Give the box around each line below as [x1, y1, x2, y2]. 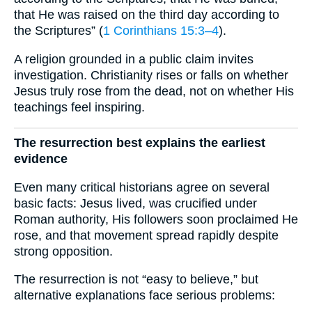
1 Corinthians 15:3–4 [103, 23, 219, 38]
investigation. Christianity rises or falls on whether [14, 68, 288, 82]
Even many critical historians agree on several [14, 180, 270, 194]
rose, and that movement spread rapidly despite [14, 228, 279, 242]
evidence [14, 151, 68, 166]
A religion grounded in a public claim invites [14, 52, 253, 66]
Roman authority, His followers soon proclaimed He [14, 212, 298, 226]
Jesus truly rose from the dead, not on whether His [14, 84, 294, 98]
